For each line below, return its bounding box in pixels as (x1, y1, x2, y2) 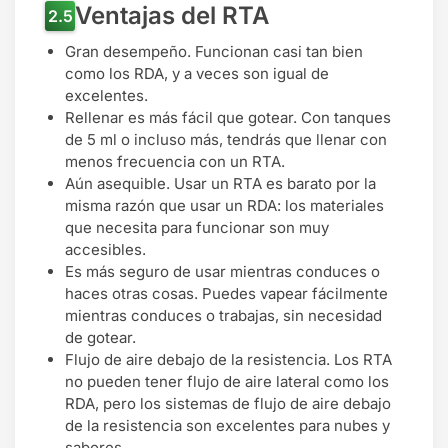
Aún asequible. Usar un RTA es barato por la (65, 174, 376, 194)
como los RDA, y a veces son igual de (65, 64, 329, 84)
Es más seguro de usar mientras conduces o (65, 262, 380, 282)
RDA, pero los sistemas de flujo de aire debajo (65, 394, 391, 414)
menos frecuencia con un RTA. (65, 152, 285, 172)
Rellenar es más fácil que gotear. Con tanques (65, 108, 391, 128)
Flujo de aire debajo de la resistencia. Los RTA (65, 350, 392, 370)
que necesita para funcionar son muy (65, 218, 329, 238)
